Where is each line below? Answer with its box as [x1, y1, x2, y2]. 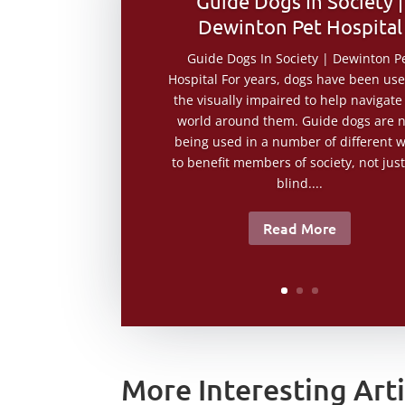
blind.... [277, 174, 324, 193]
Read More [263, 218, 337, 239]
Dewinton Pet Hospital [197, 14, 402, 39]
